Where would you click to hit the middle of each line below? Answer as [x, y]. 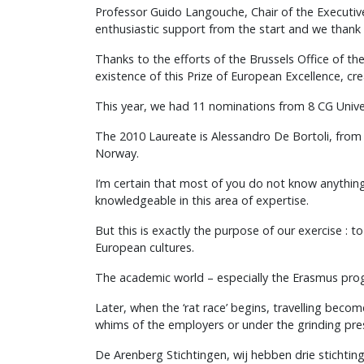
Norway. [117, 153]
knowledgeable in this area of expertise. [202, 200]
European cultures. [145, 247]
